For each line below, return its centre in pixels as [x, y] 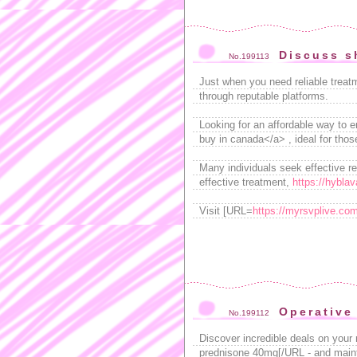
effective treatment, [246, 182]
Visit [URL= [226, 211]
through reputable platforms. [264, 96]
